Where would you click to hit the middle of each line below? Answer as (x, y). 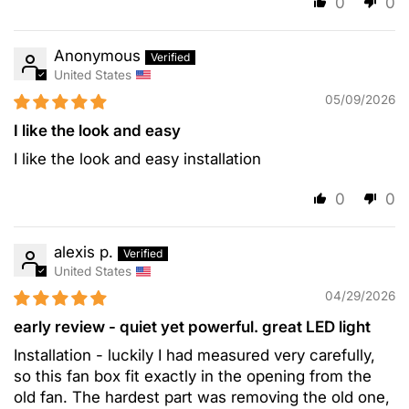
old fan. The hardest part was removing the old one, (202, 398)
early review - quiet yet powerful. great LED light (192, 327)
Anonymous (97, 55)
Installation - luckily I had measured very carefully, (195, 356)
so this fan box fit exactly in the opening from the (193, 377)
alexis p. (84, 252)
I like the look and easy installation (138, 159)
